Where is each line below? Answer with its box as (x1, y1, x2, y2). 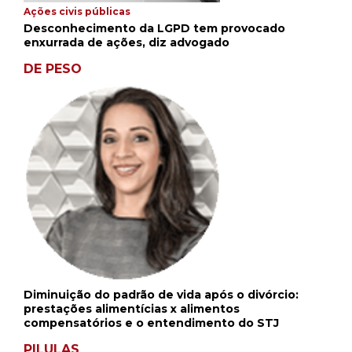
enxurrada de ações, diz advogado (24, 35, 229, 49)
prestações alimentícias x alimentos (24, 301, 240, 316)
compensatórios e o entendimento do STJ (24, 315, 279, 330)
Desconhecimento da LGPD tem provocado (24, 20, 285, 35)
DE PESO (24, 60, 82, 76)
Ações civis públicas (24, 5, 130, 17)
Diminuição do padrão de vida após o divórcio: (24, 287, 299, 302)
